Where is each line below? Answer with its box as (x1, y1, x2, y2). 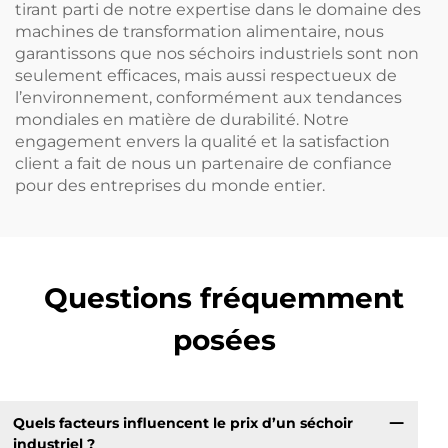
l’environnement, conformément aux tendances (15, 87, 402, 107)
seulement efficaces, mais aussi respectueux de (15, 65, 397, 85)
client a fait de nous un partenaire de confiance (15, 153, 392, 173)
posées (172, 322, 276, 357)
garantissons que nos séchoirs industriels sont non (15, 43, 419, 63)
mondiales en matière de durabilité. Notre (15, 109, 349, 129)
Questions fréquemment (44, 280, 404, 315)
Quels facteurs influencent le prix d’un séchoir (12, 414, 353, 433)
